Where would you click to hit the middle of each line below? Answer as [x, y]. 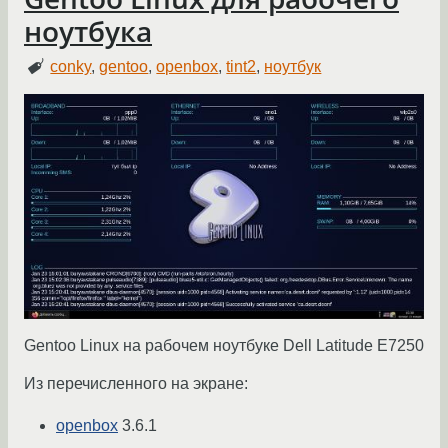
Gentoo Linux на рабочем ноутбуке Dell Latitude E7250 [224, 345]
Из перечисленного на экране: [136, 383]
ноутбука [88, 30]
